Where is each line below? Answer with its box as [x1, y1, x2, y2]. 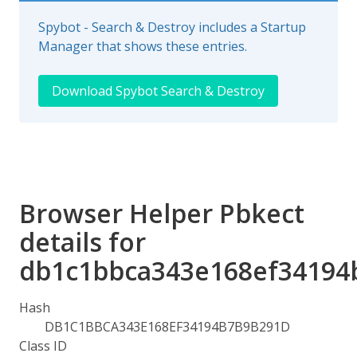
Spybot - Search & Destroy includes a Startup [38, 18, 306, 36]
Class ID [19, 337, 67, 355]
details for [19, 225, 146, 259]
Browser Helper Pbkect [19, 196, 304, 230]
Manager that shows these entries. [38, 37, 247, 55]
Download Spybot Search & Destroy [52, 82, 265, 100]
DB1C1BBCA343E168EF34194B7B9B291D [45, 318, 290, 335]
